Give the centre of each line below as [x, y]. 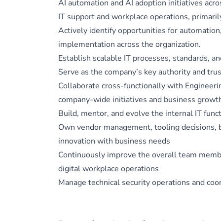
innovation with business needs [114, 141]
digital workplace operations [109, 169]
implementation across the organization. [129, 44]
